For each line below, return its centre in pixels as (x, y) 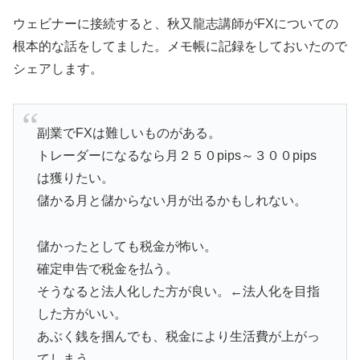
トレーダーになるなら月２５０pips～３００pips (176, 156)
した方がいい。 (82, 313)
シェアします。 (58, 68)
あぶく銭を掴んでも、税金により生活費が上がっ (178, 336)
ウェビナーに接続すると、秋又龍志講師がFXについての (176, 23)
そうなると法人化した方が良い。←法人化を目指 (178, 291)
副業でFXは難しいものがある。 (129, 133)
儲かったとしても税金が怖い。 (127, 246)
